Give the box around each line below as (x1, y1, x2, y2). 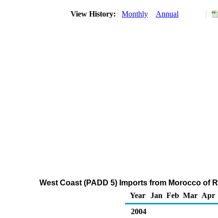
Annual (156, 10, 179, 18)
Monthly (122, 10, 148, 18)
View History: (69, 10, 120, 18)
